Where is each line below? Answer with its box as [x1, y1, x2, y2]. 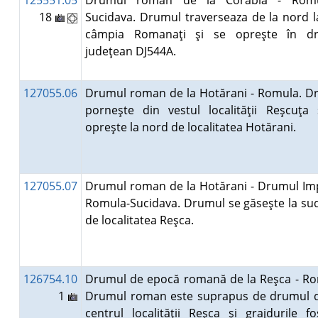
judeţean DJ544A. [84, 43, 182, 59]
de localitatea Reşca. [84, 212, 199, 228]
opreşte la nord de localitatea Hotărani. [84, 119, 302, 135]
